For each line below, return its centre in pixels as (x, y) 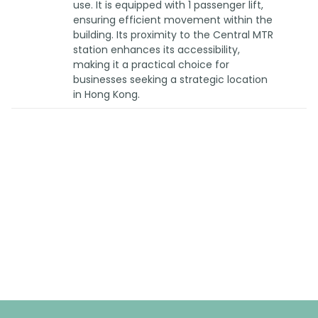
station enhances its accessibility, (156, 50)
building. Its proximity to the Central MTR (173, 35)
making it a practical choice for (151, 65)
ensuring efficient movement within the (172, 20)
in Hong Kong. (106, 94)
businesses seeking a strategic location (170, 79)
